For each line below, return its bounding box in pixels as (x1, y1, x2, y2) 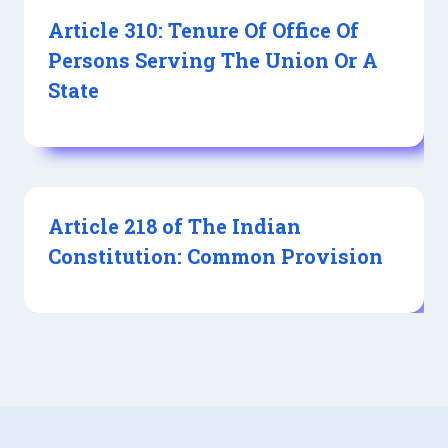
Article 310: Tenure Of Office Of (48, 17, 359, 44)
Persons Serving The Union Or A (48, 47, 378, 74)
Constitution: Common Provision (48, 243, 383, 270)
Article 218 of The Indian (48, 213, 301, 240)
